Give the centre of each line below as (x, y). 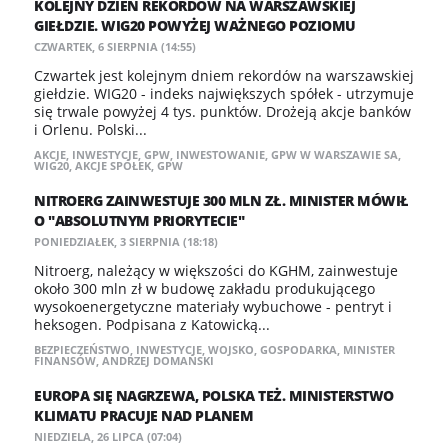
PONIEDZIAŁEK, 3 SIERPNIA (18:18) (126, 241)
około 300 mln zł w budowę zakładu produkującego (204, 288)
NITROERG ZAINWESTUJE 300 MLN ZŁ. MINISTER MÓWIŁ (221, 200)
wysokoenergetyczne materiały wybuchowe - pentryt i (213, 306)
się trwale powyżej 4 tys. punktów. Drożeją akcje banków (222, 111)
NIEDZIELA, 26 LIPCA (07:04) (108, 436)
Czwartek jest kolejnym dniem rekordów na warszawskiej (224, 75)
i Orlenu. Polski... (90, 129)
